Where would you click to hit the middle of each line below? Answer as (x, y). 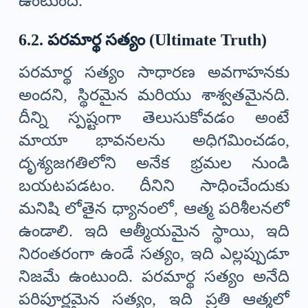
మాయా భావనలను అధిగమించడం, (154, 141)
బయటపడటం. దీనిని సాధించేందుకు (154, 186)
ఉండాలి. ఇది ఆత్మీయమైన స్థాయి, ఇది (154, 231)
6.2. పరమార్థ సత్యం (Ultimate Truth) (142, 40)
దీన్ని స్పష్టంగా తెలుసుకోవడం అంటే (154, 118)
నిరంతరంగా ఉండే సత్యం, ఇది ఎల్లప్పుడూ (154, 254)
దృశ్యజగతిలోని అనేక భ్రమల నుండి (154, 163)
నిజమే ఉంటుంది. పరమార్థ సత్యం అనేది (154, 277)
